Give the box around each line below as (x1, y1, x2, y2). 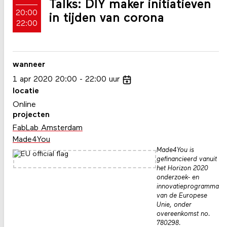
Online (12, 100, 36, 109)
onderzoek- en (156, 174, 199, 181)
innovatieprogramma (156, 183, 219, 191)
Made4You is (156, 147, 194, 154)
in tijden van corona (49, 12, 164, 25)
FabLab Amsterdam (12, 124, 83, 133)
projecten (12, 110, 50, 119)
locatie (12, 87, 39, 96)
